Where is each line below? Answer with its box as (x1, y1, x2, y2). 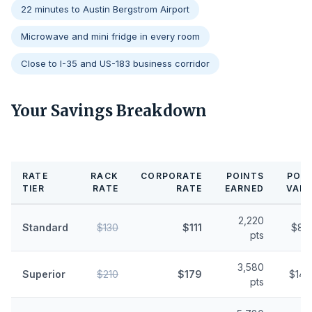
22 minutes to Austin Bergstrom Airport (21, 3, 189, 15)
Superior (22, 268, 65, 280)
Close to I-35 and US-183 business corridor (21, 58, 210, 69)
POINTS (226, 171, 264, 181)
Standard (22, 221, 68, 233)
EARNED (224, 183, 264, 194)
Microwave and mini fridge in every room (21, 31, 200, 42)
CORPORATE (141, 171, 202, 181)
